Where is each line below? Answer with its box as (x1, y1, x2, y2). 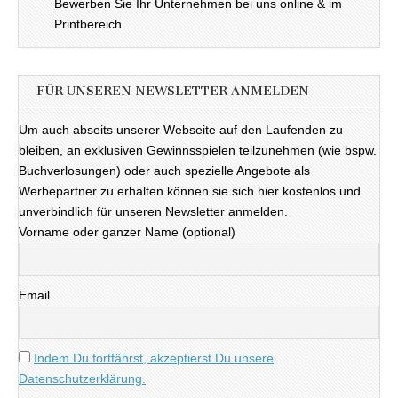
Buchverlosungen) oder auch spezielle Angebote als (19, 163, 310, 178)
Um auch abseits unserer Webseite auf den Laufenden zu (19, 122, 343, 137)
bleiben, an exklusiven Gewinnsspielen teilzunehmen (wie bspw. (19, 142, 377, 157)
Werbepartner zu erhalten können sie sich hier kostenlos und (19, 183, 361, 198)
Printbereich (54, 17, 122, 32)
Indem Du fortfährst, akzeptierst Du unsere (34, 350, 274, 365)
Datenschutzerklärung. (19, 370, 146, 386)
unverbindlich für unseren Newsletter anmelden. (19, 203, 288, 219)
